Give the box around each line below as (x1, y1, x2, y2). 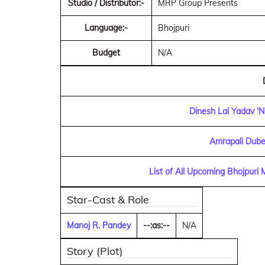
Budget (92, 47, 120, 58)
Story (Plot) (67, 244, 123, 258)
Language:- (85, 22, 128, 33)
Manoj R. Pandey (67, 220, 131, 231)
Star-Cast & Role (67, 193, 149, 206)
